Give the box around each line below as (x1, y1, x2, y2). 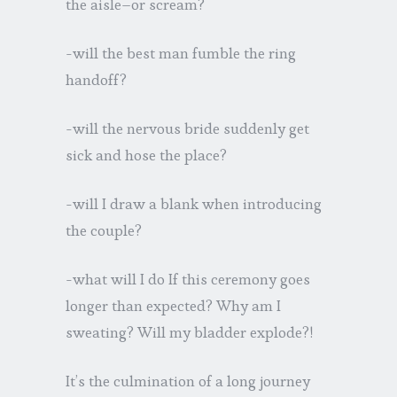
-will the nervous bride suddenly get (66, 118, 309, 138)
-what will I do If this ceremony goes (66, 269, 310, 289)
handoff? (66, 69, 127, 90)
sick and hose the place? (66, 144, 227, 165)
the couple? (66, 220, 142, 240)
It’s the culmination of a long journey (66, 370, 310, 391)
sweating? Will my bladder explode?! (66, 322, 313, 342)
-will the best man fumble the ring (66, 43, 296, 63)
